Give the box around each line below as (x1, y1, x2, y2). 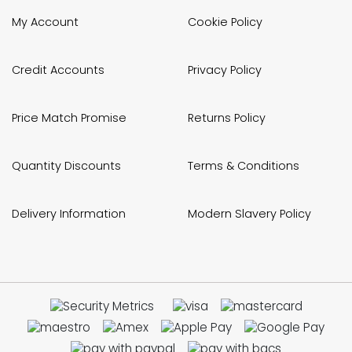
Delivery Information (12, 206, 126, 222)
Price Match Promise (12, 110, 126, 126)
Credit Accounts (12, 61, 104, 78)
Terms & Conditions (188, 158, 299, 174)
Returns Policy (188, 110, 266, 126)
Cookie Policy (188, 13, 262, 30)
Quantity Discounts (12, 158, 121, 174)
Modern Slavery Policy (188, 206, 311, 222)
